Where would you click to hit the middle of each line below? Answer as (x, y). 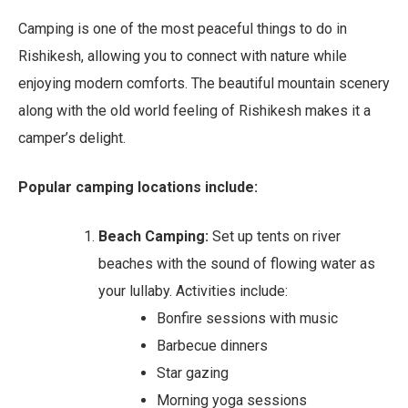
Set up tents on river (275, 236)
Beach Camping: (153, 236)
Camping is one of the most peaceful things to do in (183, 28)
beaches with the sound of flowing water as (237, 263)
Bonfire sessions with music (247, 318)
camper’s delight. (72, 138)
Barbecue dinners (212, 345)
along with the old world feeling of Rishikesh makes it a (194, 110)
